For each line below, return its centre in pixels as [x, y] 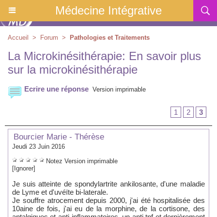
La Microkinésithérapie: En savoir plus [104, 56]
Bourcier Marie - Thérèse [58, 137]
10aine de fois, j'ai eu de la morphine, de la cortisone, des [108, 209]
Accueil [18, 38]
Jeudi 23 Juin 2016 [39, 147]
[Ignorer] [24, 168]
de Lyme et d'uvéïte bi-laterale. [60, 192]
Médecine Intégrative [108, 10]
